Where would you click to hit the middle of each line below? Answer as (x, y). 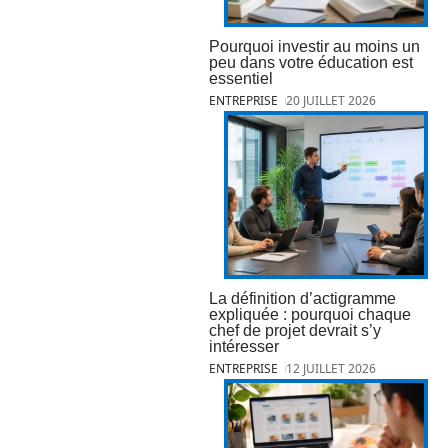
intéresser (244, 346)
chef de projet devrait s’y (295, 330)
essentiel (241, 79)
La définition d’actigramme (302, 298)
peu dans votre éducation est (311, 63)
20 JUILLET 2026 (331, 101)
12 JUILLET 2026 (331, 368)
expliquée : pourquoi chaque (310, 314)
